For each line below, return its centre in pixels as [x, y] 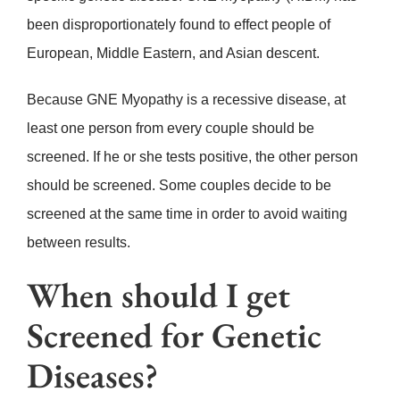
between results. [78, 243]
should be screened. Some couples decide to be [179, 186]
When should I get [158, 296]
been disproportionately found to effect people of [178, 25]
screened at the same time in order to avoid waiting [187, 214]
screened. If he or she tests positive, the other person [192, 157]
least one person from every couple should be [170, 129]
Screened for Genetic [174, 336]
